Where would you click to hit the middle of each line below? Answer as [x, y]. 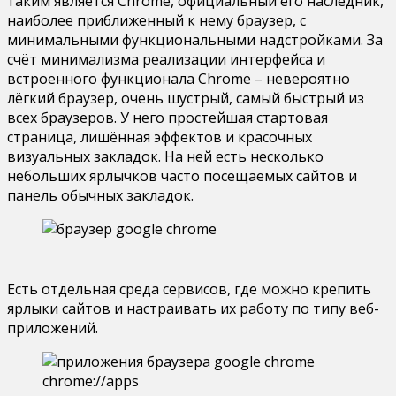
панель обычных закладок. [100, 195]
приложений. [53, 327]
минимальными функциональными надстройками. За [195, 39]
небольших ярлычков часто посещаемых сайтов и [182, 175]
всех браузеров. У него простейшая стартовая [168, 117]
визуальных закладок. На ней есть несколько [165, 156]
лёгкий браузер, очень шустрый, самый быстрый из [186, 98]
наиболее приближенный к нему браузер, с [156, 20]
